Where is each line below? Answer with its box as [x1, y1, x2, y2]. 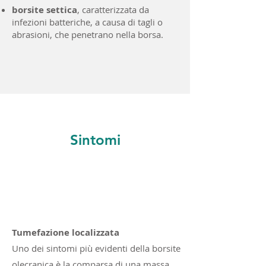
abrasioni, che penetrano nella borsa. [12, 28, 163, 40]
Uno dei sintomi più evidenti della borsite [12, 242, 180, 254]
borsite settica [12, 4, 77, 16]
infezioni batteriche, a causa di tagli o [12, 16, 163, 28]
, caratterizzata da [77, 4, 149, 15]
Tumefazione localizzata [12, 226, 119, 239]
